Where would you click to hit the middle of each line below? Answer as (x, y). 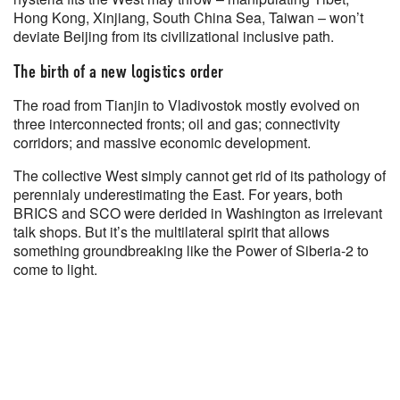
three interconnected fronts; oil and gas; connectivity (177, 124)
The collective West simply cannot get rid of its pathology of (200, 175)
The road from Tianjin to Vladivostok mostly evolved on (187, 105)
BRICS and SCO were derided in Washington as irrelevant (198, 213)
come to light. (55, 269)
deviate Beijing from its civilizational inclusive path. (174, 36)
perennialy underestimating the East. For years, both (178, 194)
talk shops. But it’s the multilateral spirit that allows (171, 232)
